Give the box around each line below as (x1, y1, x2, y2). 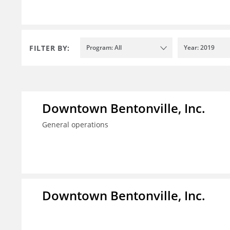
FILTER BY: (29, 43, 70, 53)
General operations (42, 120, 108, 130)
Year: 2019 (184, 43, 215, 52)
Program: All (86, 43, 122, 52)
